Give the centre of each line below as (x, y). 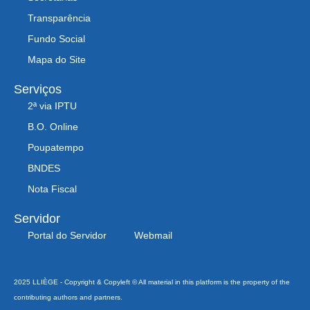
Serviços (38, 89)
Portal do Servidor (67, 235)
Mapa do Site (57, 59)
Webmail (153, 235)
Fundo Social (56, 38)
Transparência (59, 18)
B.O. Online (53, 126)
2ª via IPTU (52, 106)
